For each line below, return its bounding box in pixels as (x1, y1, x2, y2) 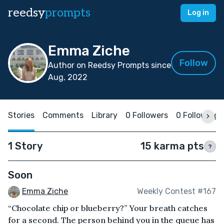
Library (91, 110, 117, 120)
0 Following (176, 110, 219, 120)
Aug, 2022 (48, 72, 87, 82)
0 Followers (125, 110, 168, 120)
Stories (8, 110, 34, 120)
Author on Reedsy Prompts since (48, 60, 171, 70)
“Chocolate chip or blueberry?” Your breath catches (8, 202, 207, 213)
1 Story (8, 140, 42, 152)
